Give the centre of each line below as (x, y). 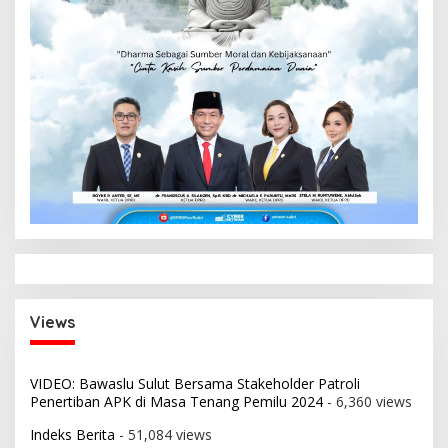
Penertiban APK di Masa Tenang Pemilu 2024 (176, 402)
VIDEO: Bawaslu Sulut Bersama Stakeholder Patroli (195, 384)
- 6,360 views (367, 402)
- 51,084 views (163, 435)
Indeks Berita (72, 435)
